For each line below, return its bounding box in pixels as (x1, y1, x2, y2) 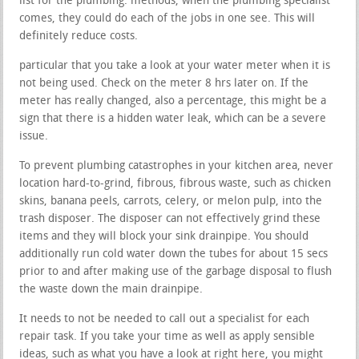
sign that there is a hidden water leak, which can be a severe (19, 112, 327, 125)
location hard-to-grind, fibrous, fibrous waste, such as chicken (19, 177, 332, 190)
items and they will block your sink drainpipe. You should (19, 230, 309, 243)
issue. (19, 130, 49, 143)
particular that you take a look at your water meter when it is (19, 59, 331, 72)
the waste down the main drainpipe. (19, 283, 204, 296)
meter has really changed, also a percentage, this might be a (19, 95, 327, 107)
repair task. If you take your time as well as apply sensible (19, 330, 316, 343)
